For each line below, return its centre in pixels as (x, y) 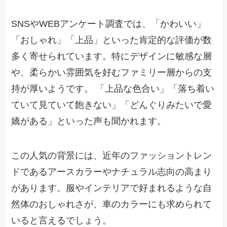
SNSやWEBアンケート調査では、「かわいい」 (109, 24)
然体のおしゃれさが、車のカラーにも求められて (112, 204)
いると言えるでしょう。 (62, 220)
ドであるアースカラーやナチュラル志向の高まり (112, 172)
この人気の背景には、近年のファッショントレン (112, 155)
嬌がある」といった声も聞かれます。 (89, 121)
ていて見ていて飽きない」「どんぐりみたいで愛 (112, 105)
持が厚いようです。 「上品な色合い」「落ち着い (113, 89)
